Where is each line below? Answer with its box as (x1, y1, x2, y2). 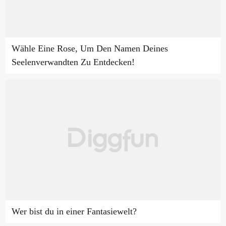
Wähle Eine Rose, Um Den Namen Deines (11, 43, 168, 54)
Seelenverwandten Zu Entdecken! (11, 57, 135, 68)
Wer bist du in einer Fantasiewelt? (11, 206, 137, 217)
